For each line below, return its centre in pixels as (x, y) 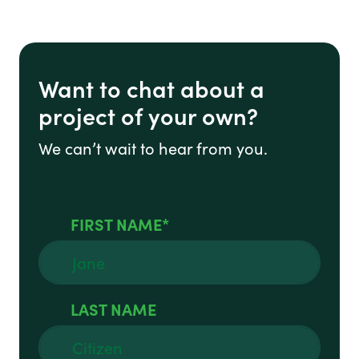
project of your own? (148, 115)
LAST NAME (113, 309)
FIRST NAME (116, 224)
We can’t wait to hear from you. (153, 148)
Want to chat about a (151, 88)
